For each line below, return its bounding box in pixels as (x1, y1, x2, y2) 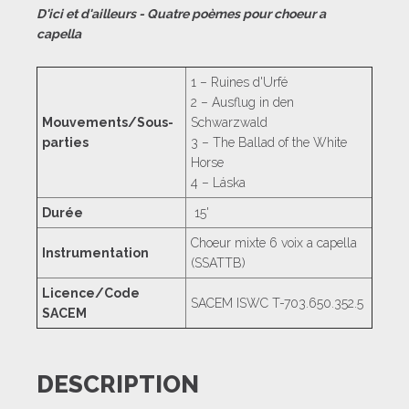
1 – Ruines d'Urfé (191, 74, 288, 89)
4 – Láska (191, 174, 246, 190)
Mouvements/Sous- (42, 114, 173, 130)
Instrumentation (42, 245, 149, 260)
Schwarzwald (191, 114, 267, 130)
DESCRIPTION (37, 370, 199, 398)
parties (42, 134, 89, 150)
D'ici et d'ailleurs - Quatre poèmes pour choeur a (37, 5, 326, 21)
